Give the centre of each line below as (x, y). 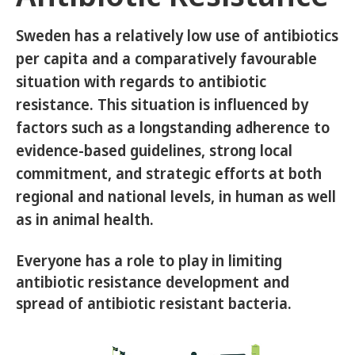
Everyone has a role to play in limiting (149, 261)
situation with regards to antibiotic (141, 82)
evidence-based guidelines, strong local (154, 151)
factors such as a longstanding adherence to (173, 128)
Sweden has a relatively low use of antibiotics (177, 36)
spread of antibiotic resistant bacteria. (154, 303)
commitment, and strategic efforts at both (169, 174)
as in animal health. (85, 219)
